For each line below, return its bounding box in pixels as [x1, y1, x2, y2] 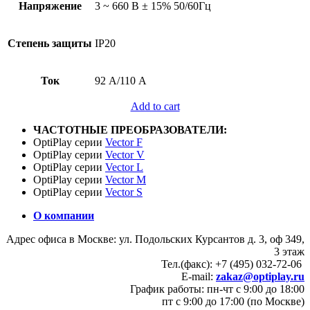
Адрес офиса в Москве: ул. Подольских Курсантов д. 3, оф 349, [6, 233, 304, 246]
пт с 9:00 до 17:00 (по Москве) [162, 295, 304, 308]
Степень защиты [8, 37, 92, 50]
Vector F [105, 136, 143, 149]
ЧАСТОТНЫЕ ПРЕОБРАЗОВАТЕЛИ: [33, 124, 227, 136]
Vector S [105, 186, 143, 199]
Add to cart [130, 100, 180, 113]
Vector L [105, 161, 143, 174]
